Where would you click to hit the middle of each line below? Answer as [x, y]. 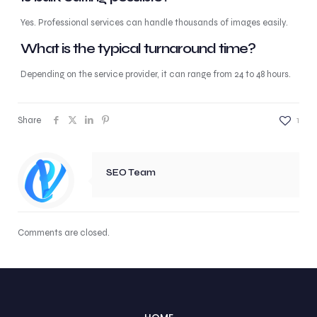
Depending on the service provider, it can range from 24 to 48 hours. [155, 74]
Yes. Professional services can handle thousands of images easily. [154, 23]
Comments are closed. [64, 233]
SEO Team [131, 173]
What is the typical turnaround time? [138, 48]
